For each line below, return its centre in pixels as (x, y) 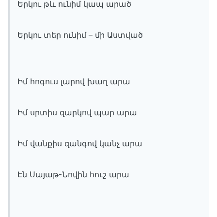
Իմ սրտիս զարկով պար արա (77, 113)
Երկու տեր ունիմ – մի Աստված (80, 35)
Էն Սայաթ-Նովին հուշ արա (73, 175)
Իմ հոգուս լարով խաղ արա (74, 82)
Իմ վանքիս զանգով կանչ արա (80, 144)
